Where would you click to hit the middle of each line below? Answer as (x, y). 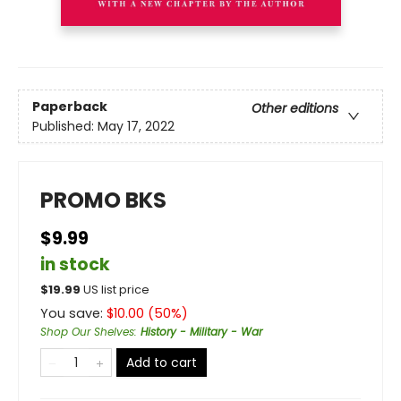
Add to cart (162, 363)
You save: (73, 314)
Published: (65, 126)
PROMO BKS (103, 200)
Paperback (70, 106)
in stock (75, 265)
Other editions (295, 108)
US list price (116, 290)
